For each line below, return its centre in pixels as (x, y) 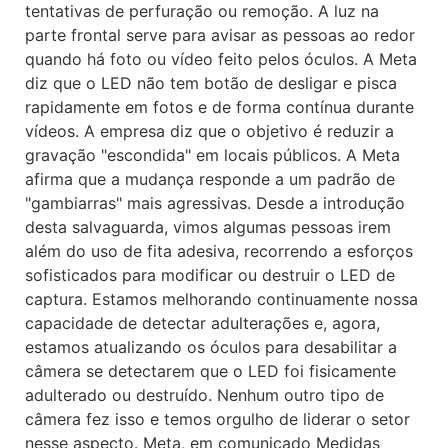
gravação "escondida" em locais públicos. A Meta (212, 155)
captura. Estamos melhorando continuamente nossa (221, 299)
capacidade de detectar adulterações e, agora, (202, 323)
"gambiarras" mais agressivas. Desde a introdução (215, 203)
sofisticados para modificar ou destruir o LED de (210, 275)
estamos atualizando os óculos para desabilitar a (211, 347)
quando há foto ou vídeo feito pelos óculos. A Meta (221, 59)
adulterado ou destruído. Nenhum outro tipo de (204, 395)
